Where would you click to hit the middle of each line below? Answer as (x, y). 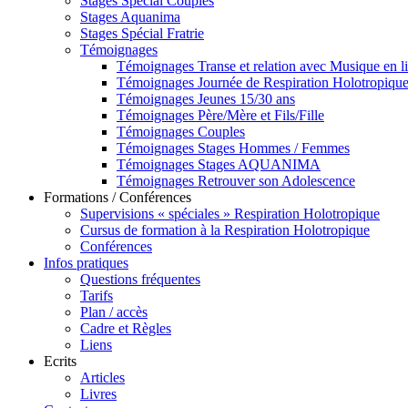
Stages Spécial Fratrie (142, 33)
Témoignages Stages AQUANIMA (219, 164)
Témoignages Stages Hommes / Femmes (233, 148)
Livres (98, 394)
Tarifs (97, 296)
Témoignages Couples (181, 132)
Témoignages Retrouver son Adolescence (236, 181)
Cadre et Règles (126, 328)
